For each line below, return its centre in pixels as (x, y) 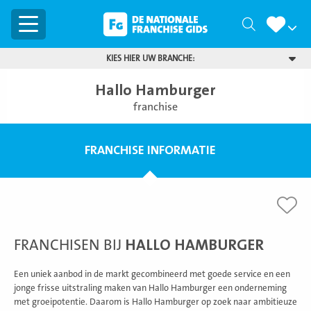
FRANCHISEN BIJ (69, 245)
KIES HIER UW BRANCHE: (150, 58)
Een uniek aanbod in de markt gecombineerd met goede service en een (152, 274)
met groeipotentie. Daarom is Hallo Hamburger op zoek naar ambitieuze (155, 302)
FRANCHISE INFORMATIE (150, 150)
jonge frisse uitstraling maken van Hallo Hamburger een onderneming (150, 288)
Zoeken (276, 25)
